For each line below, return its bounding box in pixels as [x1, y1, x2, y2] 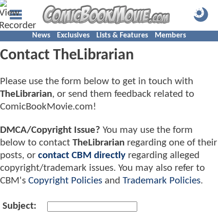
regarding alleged [126, 150, 200, 161]
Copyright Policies [28, 175, 102, 186]
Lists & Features [96, 32, 148, 39]
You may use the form [100, 125, 193, 135]
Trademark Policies [123, 175, 200, 186]
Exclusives [57, 32, 90, 39]
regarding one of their [125, 137, 217, 148]
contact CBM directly [38, 150, 126, 161]
